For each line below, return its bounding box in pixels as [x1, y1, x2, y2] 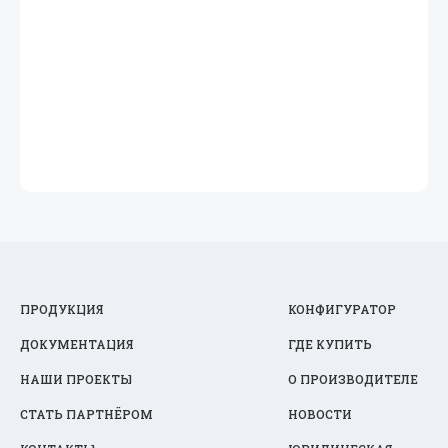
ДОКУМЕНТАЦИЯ [20, 336, 134, 352]
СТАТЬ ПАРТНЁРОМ [20, 406, 153, 422]
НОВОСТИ [288, 406, 352, 422]
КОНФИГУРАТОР [288, 301, 396, 317]
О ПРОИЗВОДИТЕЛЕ [288, 371, 418, 387]
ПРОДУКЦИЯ [20, 301, 104, 317]
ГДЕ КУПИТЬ [288, 336, 372, 352]
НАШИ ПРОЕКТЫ [20, 371, 132, 387]
